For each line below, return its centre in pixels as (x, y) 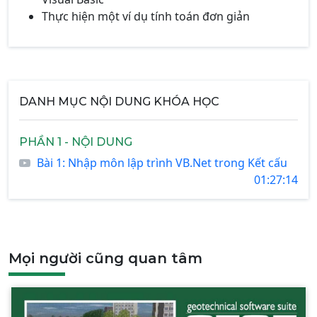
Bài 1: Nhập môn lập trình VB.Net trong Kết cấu (162, 163)
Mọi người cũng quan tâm (105, 259)
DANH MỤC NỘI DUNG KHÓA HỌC (119, 102)
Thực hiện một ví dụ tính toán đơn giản (146, 17)
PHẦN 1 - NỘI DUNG (76, 142)
